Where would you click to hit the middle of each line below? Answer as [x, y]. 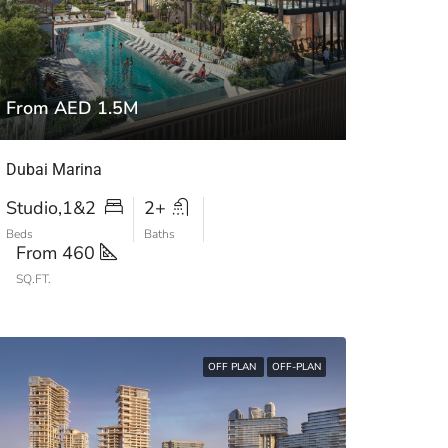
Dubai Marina [54, 169]
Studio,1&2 [53, 208]
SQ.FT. [33, 279]
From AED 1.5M [72, 108]
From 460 [58, 253]
